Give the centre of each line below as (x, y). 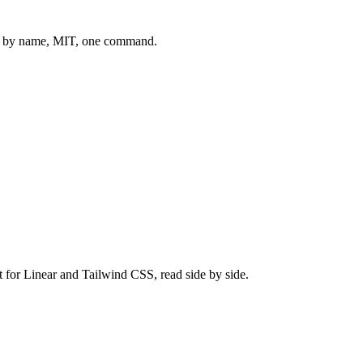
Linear (40, 274)
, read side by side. (201, 274)
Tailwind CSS (118, 274)
